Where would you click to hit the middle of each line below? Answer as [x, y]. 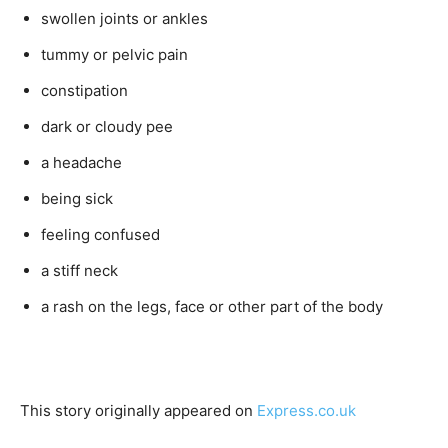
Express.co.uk [306, 410]
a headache [81, 162]
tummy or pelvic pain [114, 54]
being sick [77, 198]
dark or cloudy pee [107, 126]
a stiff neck [79, 270]
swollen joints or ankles [124, 18]
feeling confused [100, 234]
